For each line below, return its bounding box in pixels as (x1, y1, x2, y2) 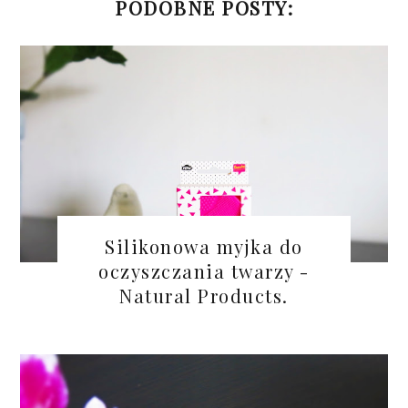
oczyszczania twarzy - (98, 258, 310, 283)
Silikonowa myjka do (105, 233, 303, 259)
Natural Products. (119, 282, 289, 308)
